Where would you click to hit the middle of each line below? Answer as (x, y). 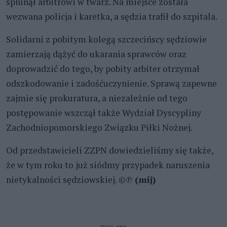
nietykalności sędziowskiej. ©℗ (70, 179)
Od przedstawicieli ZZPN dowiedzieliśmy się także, (110, 150)
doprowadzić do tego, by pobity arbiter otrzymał (103, 68)
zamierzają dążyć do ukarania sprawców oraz (96, 54)
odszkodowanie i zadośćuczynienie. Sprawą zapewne (111, 83)
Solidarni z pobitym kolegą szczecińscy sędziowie (106, 39)
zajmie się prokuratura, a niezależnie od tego (97, 98)
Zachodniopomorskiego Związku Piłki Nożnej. (99, 127)
